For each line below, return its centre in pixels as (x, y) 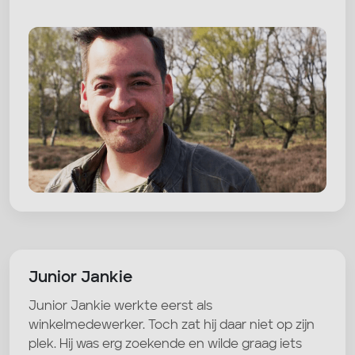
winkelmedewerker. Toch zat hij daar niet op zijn (172, 325)
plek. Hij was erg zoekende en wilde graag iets (165, 344)
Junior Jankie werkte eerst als (120, 306)
